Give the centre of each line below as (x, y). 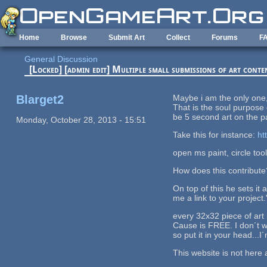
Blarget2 (40, 99)
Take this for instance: (215, 134)
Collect (178, 38)
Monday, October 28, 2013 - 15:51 (81, 119)
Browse (74, 38)
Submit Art (127, 38)
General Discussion (61, 59)
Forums (225, 38)
